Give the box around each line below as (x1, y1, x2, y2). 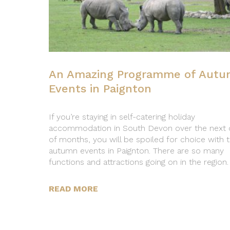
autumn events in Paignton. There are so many (48, 146, 224, 156)
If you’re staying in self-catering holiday (48, 112, 195, 122)
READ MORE (48, 184, 98, 194)
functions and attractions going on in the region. (48, 157, 228, 167)
